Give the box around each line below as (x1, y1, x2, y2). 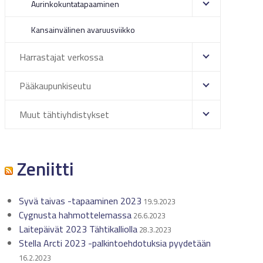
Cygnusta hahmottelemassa (18, 208, 131, 222)
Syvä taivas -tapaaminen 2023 (18, 194, 141, 208)
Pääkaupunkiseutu (19, 79, 91, 93)
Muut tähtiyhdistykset (19, 107, 109, 122)
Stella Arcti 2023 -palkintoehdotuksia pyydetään (18, 236, 211, 250)
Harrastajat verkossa (19, 50, 103, 64)
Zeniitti (12, 154, 74, 183)
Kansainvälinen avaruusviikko (31, 23, 135, 36)
